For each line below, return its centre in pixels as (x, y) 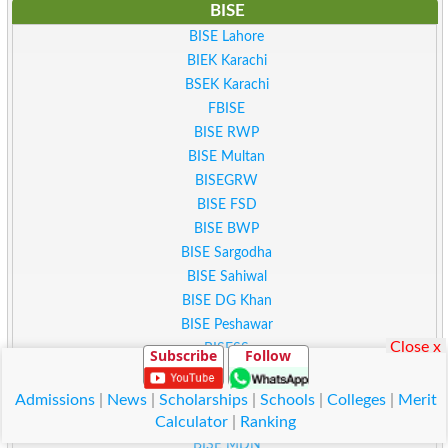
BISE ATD (226, 421)
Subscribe (183, 355)
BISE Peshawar (226, 325)
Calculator (192, 422)
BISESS (227, 349)
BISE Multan (227, 157)
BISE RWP (227, 133)
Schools (287, 400)
